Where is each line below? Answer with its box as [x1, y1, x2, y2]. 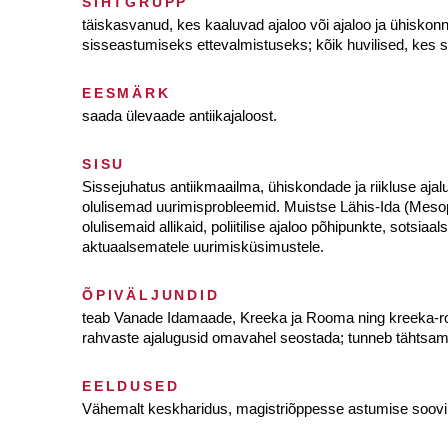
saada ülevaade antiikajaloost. [82, 107, 277, 124]
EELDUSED [82, 378, 180, 394]
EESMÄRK [82, 85, 171, 101]
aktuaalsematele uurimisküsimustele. [82, 238, 324, 255]
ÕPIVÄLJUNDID [82, 287, 220, 303]
